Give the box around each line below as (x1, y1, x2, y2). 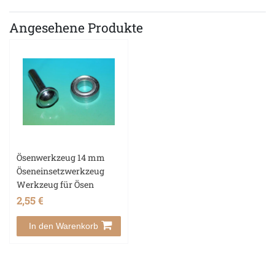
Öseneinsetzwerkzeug (17, 165, 105, 177)
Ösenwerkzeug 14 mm (17, 151, 106, 163)
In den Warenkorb (29, 220, 98, 231)
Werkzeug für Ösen (17, 178, 95, 190)
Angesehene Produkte (9, 18, 143, 36)
